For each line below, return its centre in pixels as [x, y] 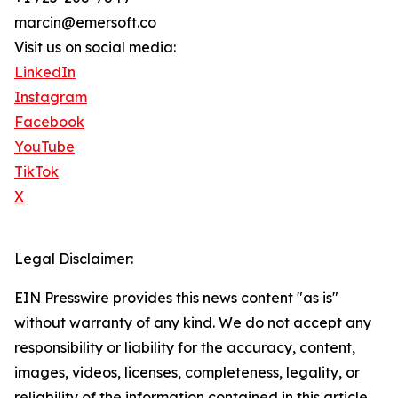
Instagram [51, 97]
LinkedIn [45, 72]
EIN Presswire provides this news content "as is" [176, 298]
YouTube [44, 147]
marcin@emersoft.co [85, 22]
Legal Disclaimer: [74, 259]
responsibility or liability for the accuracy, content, [185, 347]
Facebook [49, 122]
